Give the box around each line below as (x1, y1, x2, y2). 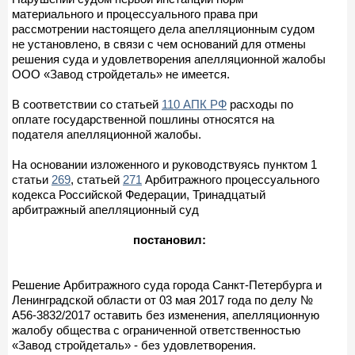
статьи (12, 172, 52, 186)
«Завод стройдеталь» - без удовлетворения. (12, 338, 256, 352)
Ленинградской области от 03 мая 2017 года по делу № (12, 292, 313, 307)
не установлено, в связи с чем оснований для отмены (12, 36, 306, 51)
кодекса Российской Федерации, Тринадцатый (12, 187, 265, 201)
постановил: (133, 232, 206, 246)
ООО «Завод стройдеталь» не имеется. (12, 67, 230, 81)
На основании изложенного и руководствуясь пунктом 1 (12, 157, 317, 171)
